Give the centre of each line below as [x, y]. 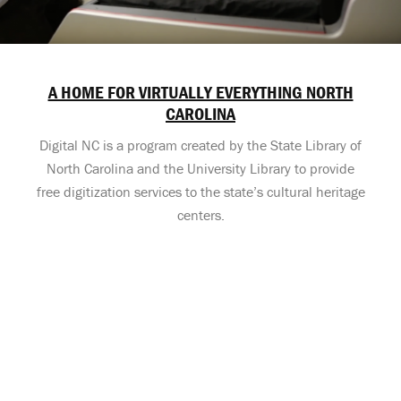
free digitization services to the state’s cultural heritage [200, 191]
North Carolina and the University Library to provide [200, 168]
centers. [200, 214]
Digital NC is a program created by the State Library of [200, 145]
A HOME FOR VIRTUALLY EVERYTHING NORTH [200, 91]
